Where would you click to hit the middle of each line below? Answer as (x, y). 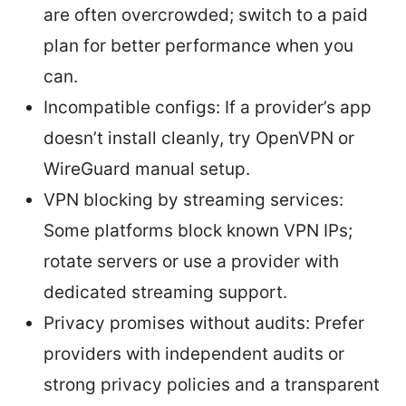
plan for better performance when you (198, 45)
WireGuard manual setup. (147, 169)
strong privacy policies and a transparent (212, 384)
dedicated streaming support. (165, 292)
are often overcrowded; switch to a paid (206, 14)
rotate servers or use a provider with (191, 261)
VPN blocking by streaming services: (193, 199)
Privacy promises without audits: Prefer (204, 323)
